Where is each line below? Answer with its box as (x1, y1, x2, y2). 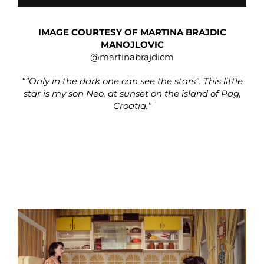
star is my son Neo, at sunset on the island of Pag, (23, 87, 241, 99)
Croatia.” (113, 100, 151, 111)
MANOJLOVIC (100, 38, 164, 50)
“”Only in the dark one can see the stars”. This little (21, 75, 243, 87)
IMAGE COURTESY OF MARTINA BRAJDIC (38, 26, 226, 38)
